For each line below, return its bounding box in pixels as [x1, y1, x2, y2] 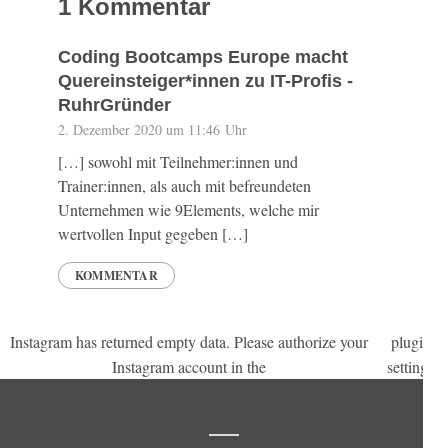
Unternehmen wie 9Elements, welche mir [58, 199, 319, 220]
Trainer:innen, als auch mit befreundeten [58, 175, 311, 196]
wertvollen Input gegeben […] [58, 223, 248, 244]
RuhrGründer [58, 95, 171, 115]
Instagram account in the [111, 355, 266, 377]
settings [387, 355, 435, 377]
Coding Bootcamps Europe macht [58, 47, 348, 67]
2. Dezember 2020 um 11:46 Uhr [58, 120, 247, 139]
